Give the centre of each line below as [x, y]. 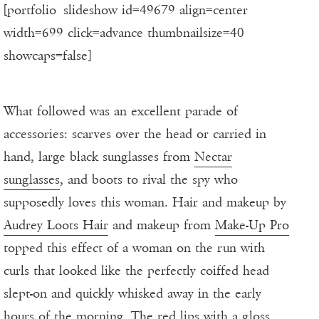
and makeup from [162, 225]
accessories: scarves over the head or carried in [135, 134]
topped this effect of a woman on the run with [134, 248]
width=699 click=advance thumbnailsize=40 [124, 33]
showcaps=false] [47, 56]
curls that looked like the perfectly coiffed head [136, 271]
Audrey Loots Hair [56, 225]
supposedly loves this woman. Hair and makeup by [145, 203]
